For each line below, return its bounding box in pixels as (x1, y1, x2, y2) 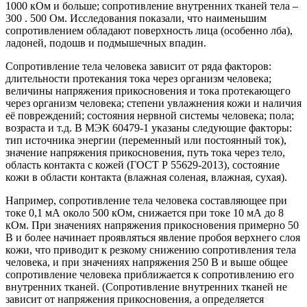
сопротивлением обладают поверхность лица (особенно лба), (5, 25, 293, 37)
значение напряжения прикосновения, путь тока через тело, (5, 147, 285, 159)
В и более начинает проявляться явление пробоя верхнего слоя (5, 232, 300, 244)
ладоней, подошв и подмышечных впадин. (5, 37, 206, 49)
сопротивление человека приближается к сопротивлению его (5, 269, 294, 281)
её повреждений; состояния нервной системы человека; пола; (5, 110, 294, 122)
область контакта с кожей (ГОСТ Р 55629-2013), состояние (5, 159, 280, 171)
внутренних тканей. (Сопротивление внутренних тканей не (5, 281, 287, 293)
